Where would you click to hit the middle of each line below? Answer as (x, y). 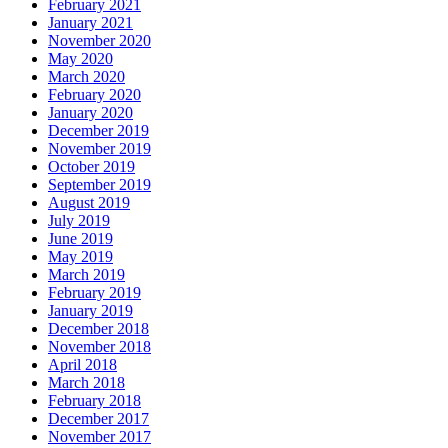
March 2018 (86, 383)
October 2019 (91, 167)
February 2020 (94, 95)
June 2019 (80, 239)
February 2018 (94, 401)
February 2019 (94, 293)
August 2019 (89, 203)
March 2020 (86, 77)
